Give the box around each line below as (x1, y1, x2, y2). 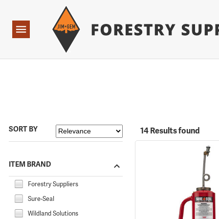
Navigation (12, 26, 44, 33)
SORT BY (9, 125, 38, 134)
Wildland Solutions (28, 209, 78, 218)
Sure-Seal (28, 194, 54, 203)
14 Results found (140, 126, 200, 136)
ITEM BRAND (9, 159, 51, 169)
